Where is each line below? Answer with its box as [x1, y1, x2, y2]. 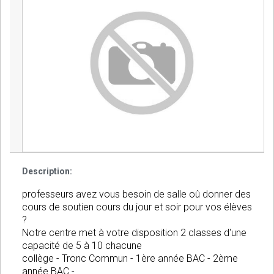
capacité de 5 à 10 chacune [22, 240, 142, 252]
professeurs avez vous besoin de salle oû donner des [22, 188, 251, 201]
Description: [22, 166, 72, 177]
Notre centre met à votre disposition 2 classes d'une [22, 227, 246, 239]
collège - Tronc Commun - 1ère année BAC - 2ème [22, 253, 238, 265]
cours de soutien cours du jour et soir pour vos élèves [22, 201, 252, 213]
